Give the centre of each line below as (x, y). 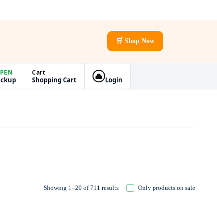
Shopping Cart (54, 80)
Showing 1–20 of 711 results (81, 188)
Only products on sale (166, 188)
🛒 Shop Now (135, 41)
